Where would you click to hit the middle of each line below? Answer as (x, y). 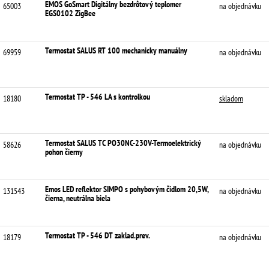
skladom (231, 98)
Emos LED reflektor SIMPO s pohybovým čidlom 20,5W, (127, 189)
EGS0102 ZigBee (70, 13)
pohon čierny (64, 152)
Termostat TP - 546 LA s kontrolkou (98, 97)
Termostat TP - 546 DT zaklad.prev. (98, 235)
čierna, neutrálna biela (78, 198)
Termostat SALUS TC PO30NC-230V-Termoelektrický (123, 143)
